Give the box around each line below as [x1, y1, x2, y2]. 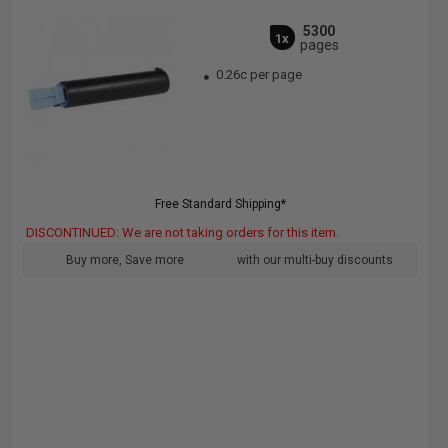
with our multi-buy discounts [237, 253, 393, 267]
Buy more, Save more [66, 253, 184, 267]
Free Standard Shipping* [154, 197, 286, 211]
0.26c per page [216, 67, 303, 82]
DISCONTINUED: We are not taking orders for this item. [26, 225, 339, 240]
